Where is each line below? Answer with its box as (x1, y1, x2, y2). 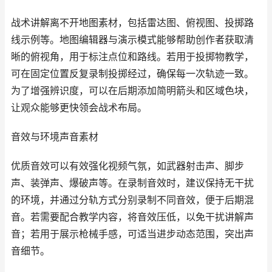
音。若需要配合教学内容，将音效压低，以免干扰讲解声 (11, 211, 254, 223)
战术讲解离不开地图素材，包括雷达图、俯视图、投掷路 (11, 17, 254, 29)
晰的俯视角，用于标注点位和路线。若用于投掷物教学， (11, 51, 254, 63)
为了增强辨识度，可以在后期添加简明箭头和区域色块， (11, 85, 254, 97)
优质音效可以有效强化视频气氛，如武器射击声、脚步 (11, 160, 244, 172)
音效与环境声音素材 (11, 131, 98, 143)
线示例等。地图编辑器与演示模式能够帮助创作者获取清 (11, 34, 254, 46)
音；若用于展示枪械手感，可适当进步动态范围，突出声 (11, 228, 254, 240)
